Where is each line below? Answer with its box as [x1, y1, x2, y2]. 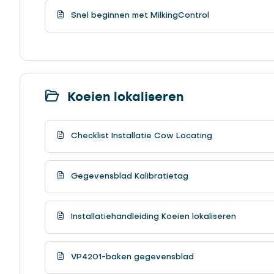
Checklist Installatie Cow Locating [68, 131, 212, 140]
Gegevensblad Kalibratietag [68, 172, 188, 180]
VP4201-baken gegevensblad [68, 253, 194, 261]
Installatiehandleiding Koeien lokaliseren [68, 212, 236, 221]
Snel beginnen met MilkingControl [68, 11, 209, 20]
